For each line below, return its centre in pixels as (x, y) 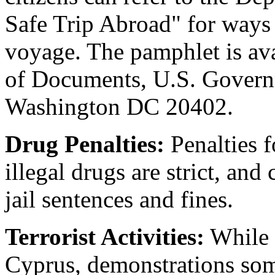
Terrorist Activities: (105, 237)
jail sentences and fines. (119, 199)
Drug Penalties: (85, 144)
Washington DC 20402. (119, 107)
